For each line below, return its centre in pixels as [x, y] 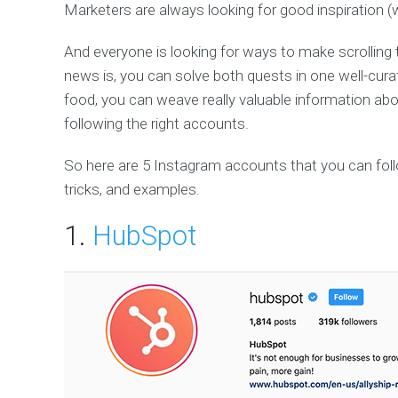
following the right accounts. [156, 124]
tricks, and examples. [132, 190]
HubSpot [144, 236]
